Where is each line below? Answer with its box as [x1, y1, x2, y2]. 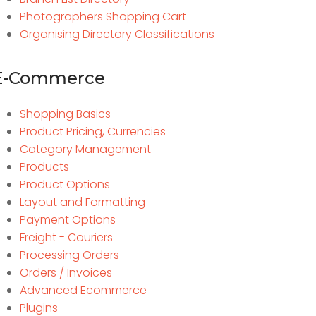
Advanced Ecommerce [19, 282, 147, 299]
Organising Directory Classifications [19, 26, 214, 43]
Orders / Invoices [19, 265, 112, 281]
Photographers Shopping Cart [19, 8, 186, 25]
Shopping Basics [19, 106, 111, 123]
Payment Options [19, 212, 116, 229]
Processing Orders [19, 247, 119, 264]
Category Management [19, 141, 151, 158]
